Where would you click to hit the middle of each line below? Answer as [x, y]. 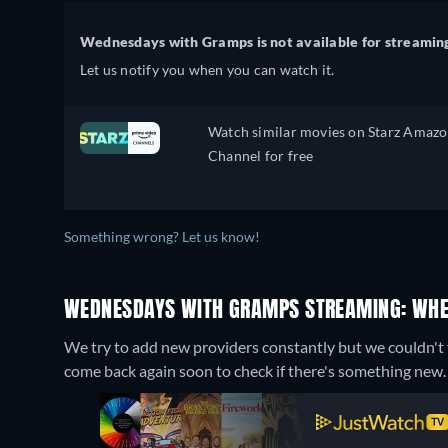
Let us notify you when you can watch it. [207, 69]
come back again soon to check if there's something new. [255, 370]
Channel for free [261, 155]
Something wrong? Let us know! [162, 237]
